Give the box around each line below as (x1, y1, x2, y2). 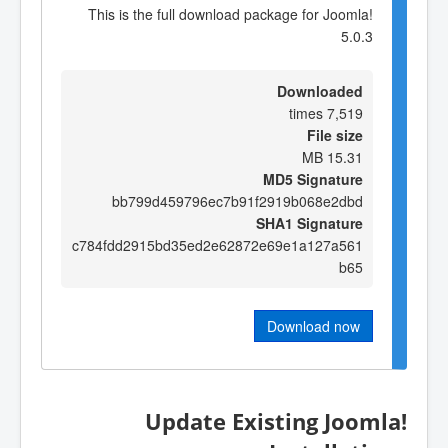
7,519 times (327, 102, 363, 123)
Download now (267, 315, 360, 336)
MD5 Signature (263, 168, 363, 189)
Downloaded (277, 80, 363, 101)
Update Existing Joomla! (145, 405, 407, 437)
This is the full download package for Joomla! (88, 4, 373, 25)
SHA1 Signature (256, 212, 363, 233)
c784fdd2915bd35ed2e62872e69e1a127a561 (72, 234, 363, 255)
